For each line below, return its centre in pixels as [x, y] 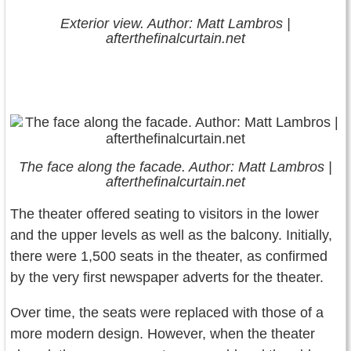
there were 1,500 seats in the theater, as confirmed [169, 256]
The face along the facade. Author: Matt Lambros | [175, 166]
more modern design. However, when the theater [163, 333]
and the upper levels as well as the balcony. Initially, [171, 235]
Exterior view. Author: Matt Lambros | [175, 23]
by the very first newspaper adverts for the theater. [167, 277]
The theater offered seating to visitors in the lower [165, 213]
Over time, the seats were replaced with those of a [167, 312]
